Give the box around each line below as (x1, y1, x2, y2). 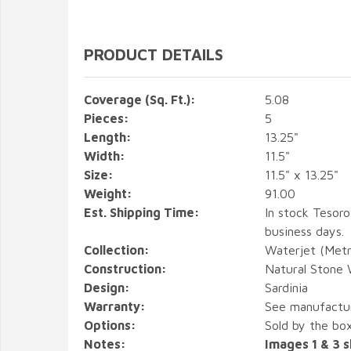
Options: (84, 318, 136, 332)
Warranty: (84, 299, 146, 313)
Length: (84, 130, 132, 144)
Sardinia (264, 280, 308, 295)
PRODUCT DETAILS (84, 45, 223, 63)
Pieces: (84, 111, 129, 125)
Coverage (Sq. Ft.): (84, 92, 196, 107)
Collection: (84, 243, 150, 257)
